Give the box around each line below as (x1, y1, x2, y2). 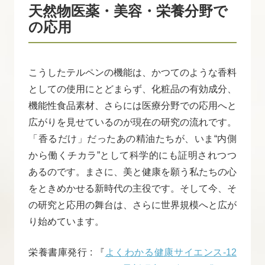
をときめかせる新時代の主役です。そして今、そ (28, 183, 237, 193)
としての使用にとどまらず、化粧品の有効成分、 (28, 83, 237, 94)
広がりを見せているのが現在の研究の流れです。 (28, 117, 237, 127)
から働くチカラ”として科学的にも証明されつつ (28, 150, 237, 160)
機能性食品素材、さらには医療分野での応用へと (28, 100, 237, 111)
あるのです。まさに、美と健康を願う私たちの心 (28, 166, 237, 177)
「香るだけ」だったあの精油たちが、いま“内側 (28, 133, 237, 144)
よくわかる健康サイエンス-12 (105, 247, 237, 257)
